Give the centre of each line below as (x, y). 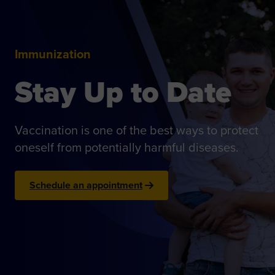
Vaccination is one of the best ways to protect (137, 130)
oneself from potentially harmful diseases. (127, 147)
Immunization (53, 54)
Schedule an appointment (86, 185)
